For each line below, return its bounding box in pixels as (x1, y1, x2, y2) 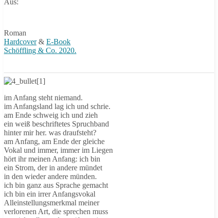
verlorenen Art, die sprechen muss (4, 207, 108, 216)
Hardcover (4, 37, 36, 46)
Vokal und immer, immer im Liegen (4, 146, 113, 154)
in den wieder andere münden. (4, 172, 97, 181)
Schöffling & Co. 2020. (4, 46, 76, 54)
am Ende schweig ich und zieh (4, 111, 98, 119)
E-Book (46, 37, 71, 46)
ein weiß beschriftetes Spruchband (4, 120, 109, 128)
